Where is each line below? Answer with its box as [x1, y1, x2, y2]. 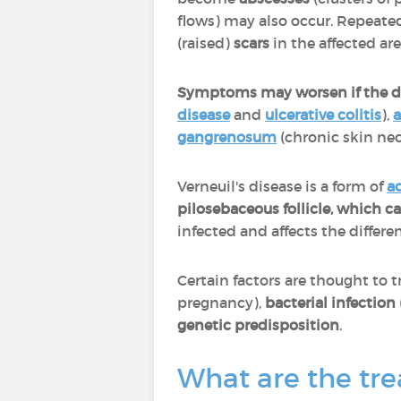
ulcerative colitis [265, 106, 381, 124]
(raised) [177, 34, 234, 52]
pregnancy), [177, 294, 265, 311]
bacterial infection [265, 294, 396, 311]
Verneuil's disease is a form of [177, 177, 387, 195]
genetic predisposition [177, 316, 339, 334]
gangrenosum [177, 128, 277, 146]
